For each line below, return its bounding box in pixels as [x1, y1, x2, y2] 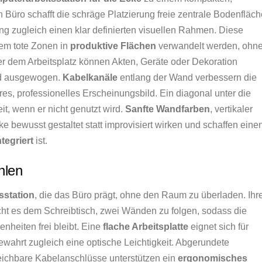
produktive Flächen [70, 41, 156, 51]
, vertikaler [210, 104, 253, 114]
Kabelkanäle [63, 73, 118, 82]
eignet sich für [188, 221, 249, 232]
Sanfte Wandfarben [125, 104, 210, 114]
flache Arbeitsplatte [103, 221, 188, 232]
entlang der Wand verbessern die [118, 73, 257, 82]
